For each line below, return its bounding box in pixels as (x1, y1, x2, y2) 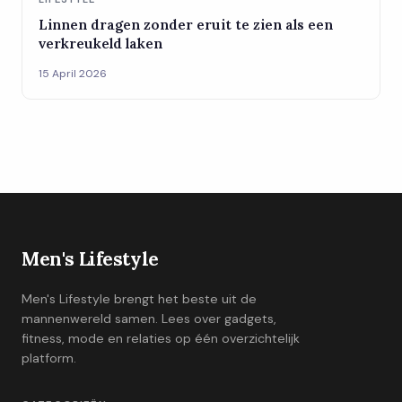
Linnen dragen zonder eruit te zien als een (39, 15, 333, 34)
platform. (22, 350, 76, 367)
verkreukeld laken (39, 34, 162, 53)
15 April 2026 (39, 66, 107, 82)
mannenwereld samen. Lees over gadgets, (22, 310, 276, 328)
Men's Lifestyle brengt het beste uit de (22, 291, 257, 308)
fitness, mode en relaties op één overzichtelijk (22, 330, 300, 347)
